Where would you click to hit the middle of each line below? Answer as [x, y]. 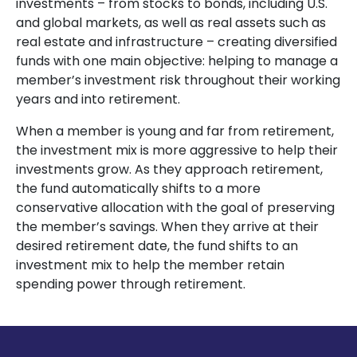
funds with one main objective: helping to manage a [177, 61]
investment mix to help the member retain [150, 265]
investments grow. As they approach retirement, [169, 169]
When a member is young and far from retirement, [175, 131]
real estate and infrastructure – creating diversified [177, 42]
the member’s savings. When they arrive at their [167, 227]
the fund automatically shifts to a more [138, 188]
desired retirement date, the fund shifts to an [157, 246]
